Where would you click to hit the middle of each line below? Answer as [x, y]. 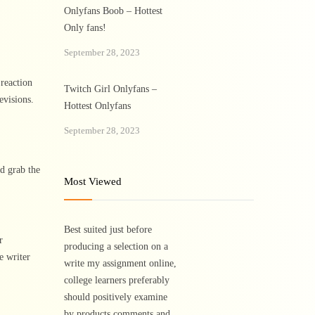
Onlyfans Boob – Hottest [113, 11]
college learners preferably [117, 280]
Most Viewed [93, 181]
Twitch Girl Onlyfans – [110, 89]
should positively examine [116, 297]
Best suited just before [108, 230]
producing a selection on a [116, 246]
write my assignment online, [120, 263]
